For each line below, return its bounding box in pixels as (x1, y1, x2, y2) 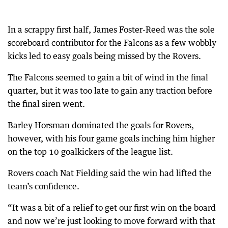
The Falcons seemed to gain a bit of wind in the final (8, 72, 208, 82)
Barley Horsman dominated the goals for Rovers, (8, 120, 194, 130)
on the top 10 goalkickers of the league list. (8, 147, 173, 157)
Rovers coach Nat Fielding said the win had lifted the (8, 168, 212, 178)
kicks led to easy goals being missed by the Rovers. (8, 51, 201, 61)
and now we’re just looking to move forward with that (8, 216, 215, 226)
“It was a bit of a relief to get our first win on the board (8, 203, 216, 213)
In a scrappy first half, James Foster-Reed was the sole (8, 24, 215, 35)
